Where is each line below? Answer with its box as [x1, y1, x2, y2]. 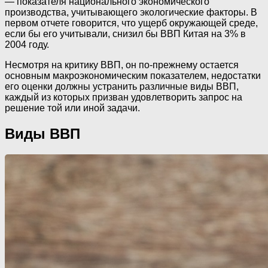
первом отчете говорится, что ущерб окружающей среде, [5, 18, 258, 29]
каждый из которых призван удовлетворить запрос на [5, 92, 242, 103]
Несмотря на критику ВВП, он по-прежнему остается [5, 60, 239, 71]
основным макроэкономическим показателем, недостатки [5, 71, 261, 81]
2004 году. [5, 39, 49, 50]
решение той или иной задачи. [5, 103, 140, 114]
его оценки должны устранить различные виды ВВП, [5, 81, 239, 92]
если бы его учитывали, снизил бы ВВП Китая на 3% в [5, 29, 246, 39]
